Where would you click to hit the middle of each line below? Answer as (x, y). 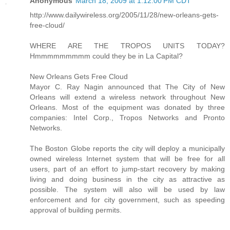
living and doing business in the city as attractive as (127, 179)
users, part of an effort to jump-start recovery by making (127, 169)
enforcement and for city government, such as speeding (127, 200)
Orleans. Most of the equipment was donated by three (127, 108)
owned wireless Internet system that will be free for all (127, 159)
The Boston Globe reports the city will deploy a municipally (127, 149)
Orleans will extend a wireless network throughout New (127, 97)
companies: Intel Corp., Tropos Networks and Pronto (127, 118)
